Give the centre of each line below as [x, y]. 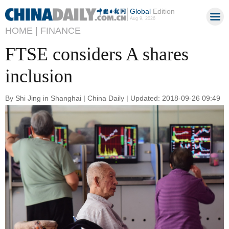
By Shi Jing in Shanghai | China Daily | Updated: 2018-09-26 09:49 [113, 98]
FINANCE [61, 31]
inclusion [39, 76]
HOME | [21, 31]
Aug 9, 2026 [142, 18]
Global [140, 11]
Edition [163, 11]
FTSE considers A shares [97, 54]
